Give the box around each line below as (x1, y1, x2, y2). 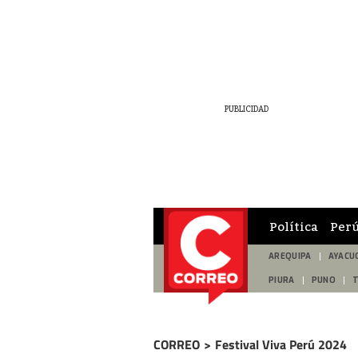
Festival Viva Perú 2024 (215, 335, 347, 354)
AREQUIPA (268, 251, 312, 261)
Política (269, 218, 318, 233)
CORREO (153, 335, 200, 354)
